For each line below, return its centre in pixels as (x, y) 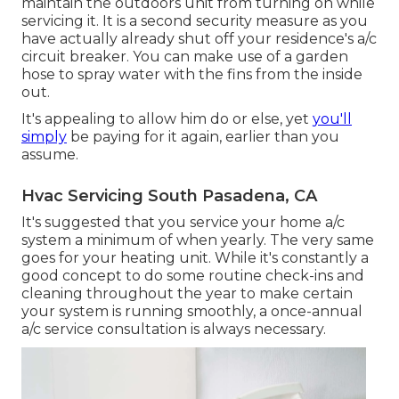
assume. (50, 155)
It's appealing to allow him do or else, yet (167, 119)
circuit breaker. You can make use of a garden (185, 57)
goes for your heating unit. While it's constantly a (195, 258)
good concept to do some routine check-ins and (193, 276)
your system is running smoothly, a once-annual (192, 312)
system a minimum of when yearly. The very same (198, 240)
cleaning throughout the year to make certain (187, 294)
